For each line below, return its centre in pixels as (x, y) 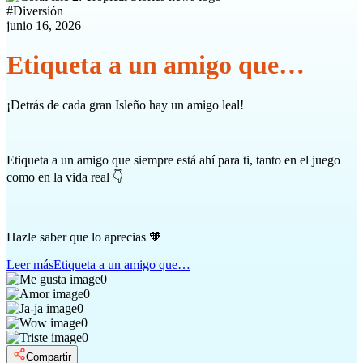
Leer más (30, 264)
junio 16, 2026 (44, 26)
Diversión (38, 11)
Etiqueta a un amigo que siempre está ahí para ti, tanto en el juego (173, 160)
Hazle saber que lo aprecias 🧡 (84, 237)
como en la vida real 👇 (65, 177)
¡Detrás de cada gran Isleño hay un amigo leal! (125, 105)
